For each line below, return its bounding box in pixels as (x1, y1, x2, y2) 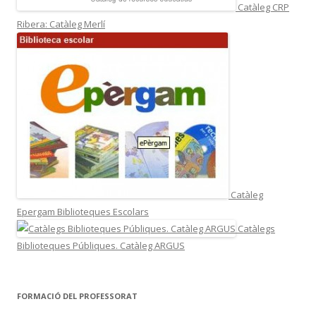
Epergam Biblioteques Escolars (17, 205, 149, 219)
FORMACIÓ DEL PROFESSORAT (17, 291, 138, 302)
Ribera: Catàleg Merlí (17, 18, 105, 31)
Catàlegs (236, 222, 275, 236)
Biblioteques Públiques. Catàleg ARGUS (17, 239, 185, 253)
